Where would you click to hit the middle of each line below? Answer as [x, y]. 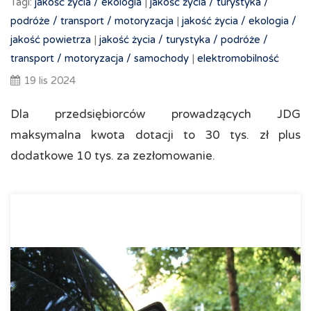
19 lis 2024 [50, 81]
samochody [161, 58]
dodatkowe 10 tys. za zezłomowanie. [113, 156]
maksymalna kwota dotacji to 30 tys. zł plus [155, 135]
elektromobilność [238, 58]
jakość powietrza [51, 40]
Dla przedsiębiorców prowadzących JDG [155, 114]
